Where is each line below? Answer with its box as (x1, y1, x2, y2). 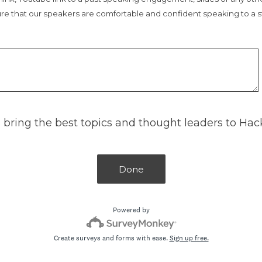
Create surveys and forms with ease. (53, 233, 170, 243)
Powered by (112, 205, 150, 215)
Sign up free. (169, 233, 209, 243)
